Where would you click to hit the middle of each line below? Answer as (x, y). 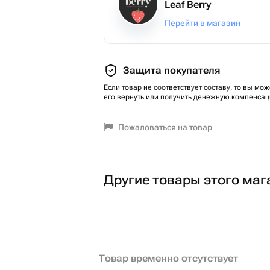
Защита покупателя (171, 70)
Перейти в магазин (202, 23)
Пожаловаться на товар (165, 127)
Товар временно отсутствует (168, 258)
